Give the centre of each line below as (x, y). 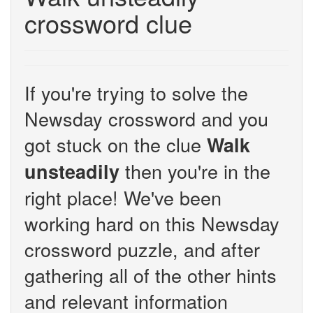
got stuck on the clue (116, 144)
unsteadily (72, 171)
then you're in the (195, 171)
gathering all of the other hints (151, 275)
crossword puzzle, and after (142, 249)
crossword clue (108, 23)
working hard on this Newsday (152, 223)
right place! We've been (123, 197)
